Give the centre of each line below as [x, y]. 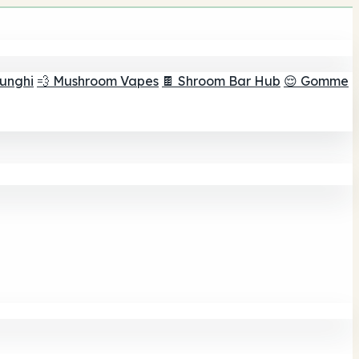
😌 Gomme [316, 81]
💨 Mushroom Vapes [98, 81]
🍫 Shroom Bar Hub [221, 81]
